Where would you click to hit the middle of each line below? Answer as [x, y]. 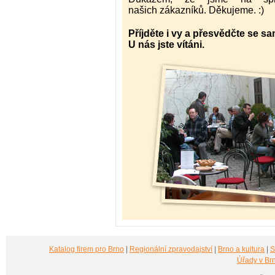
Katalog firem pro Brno [87, 249]
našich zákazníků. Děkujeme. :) [196, 10]
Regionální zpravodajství [171, 249]
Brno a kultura [241, 249]
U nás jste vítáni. [166, 45]
